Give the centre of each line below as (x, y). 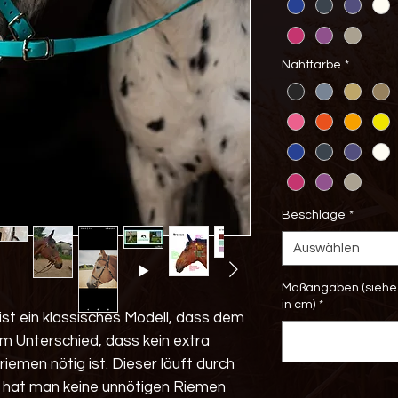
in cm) (298, 305)
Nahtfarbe (311, 65)
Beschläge (314, 215)
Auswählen (326, 249)
